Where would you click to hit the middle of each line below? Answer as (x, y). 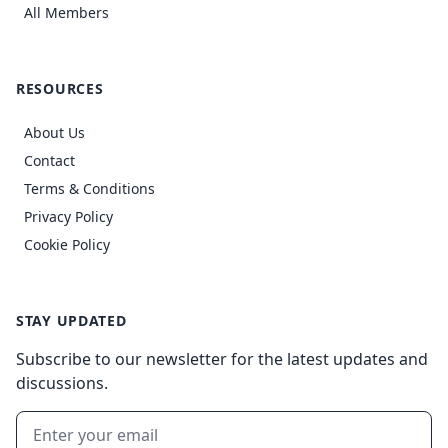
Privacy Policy (68, 216)
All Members (66, 12)
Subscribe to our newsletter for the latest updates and (222, 359)
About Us (54, 132)
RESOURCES (60, 88)
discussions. (62, 383)
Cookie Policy (67, 244)
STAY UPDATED (71, 320)
